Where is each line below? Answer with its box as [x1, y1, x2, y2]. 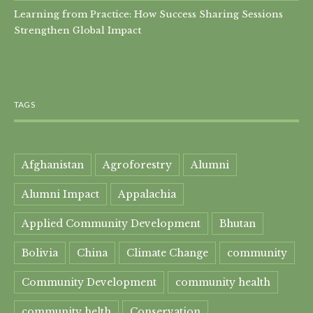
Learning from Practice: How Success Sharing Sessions [14, 8, 283, 20]
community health [175, 275, 270, 289]
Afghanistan [22, 158, 84, 171]
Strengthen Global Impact [14, 24, 141, 36]
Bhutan [219, 217, 256, 230]
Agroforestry [103, 158, 172, 171]
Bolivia [22, 246, 58, 259]
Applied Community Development [22, 217, 201, 230]
